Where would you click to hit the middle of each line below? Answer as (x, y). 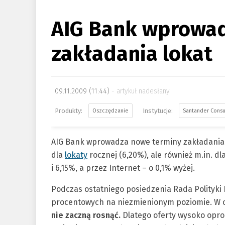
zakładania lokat (132, 54)
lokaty (76, 155)
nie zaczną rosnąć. (87, 215)
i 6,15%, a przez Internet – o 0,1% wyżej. (123, 168)
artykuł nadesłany (143, 91)
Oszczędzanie (110, 111)
